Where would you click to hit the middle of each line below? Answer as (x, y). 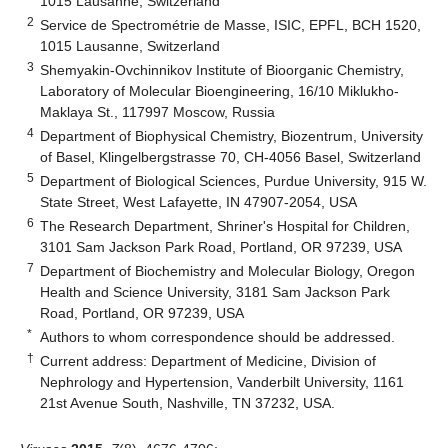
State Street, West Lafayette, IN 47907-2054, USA (199, 201)
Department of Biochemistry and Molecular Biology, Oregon (228, 270)
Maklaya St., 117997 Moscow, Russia (158, 111)
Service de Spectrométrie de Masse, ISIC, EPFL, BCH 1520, (231, 24)
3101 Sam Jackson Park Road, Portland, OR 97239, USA (221, 246)
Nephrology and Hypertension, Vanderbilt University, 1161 (222, 381)
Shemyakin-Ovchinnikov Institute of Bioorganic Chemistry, (222, 69)
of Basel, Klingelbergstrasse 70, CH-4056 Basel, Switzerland (231, 156)
